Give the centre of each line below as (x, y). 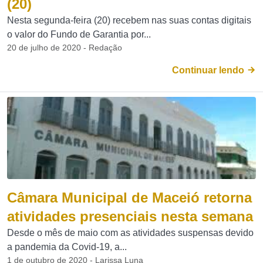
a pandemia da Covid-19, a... (67, 247)
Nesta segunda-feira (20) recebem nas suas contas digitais (129, 20)
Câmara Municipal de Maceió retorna (129, 198)
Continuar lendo (209, 70)
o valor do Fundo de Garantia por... (79, 34)
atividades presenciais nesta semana (130, 216)
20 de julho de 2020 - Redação (65, 48)
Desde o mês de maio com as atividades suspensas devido (130, 233)
